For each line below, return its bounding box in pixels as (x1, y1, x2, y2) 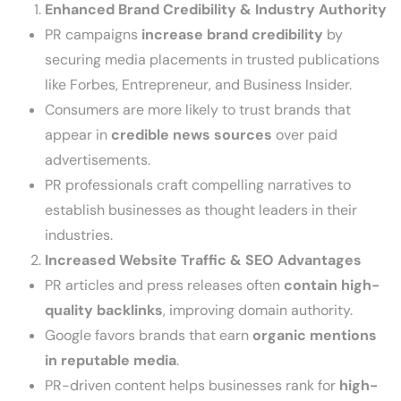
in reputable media (45, 350, 176, 370)
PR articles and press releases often (45, 275, 284, 294)
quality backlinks (45, 300, 163, 320)
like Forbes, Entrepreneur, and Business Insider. (45, 74, 352, 94)
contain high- (284, 275, 380, 294)
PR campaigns (45, 24, 141, 44)
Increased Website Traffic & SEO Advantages (45, 250, 362, 269)
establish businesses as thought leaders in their (45, 200, 357, 219)
